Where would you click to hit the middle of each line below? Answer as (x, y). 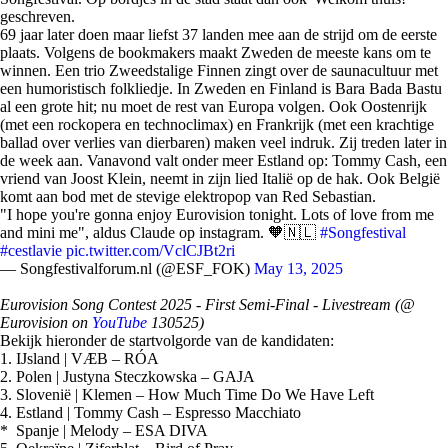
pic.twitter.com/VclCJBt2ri (150, 250)
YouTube (119, 322)
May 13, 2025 (298, 268)
